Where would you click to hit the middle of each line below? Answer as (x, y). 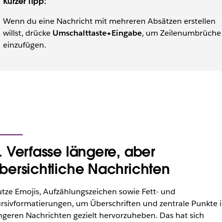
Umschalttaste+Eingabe (97, 33)
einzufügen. (24, 45)
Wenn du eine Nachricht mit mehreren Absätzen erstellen (109, 21)
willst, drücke (28, 33)
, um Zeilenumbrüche (181, 33)
